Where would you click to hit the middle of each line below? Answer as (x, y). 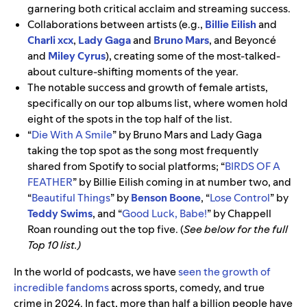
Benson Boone (166, 198)
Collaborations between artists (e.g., (116, 25)
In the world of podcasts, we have (96, 272)
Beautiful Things (71, 198)
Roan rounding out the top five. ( (106, 230)
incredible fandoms (61, 288)
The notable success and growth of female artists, (148, 88)
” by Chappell (239, 214)
